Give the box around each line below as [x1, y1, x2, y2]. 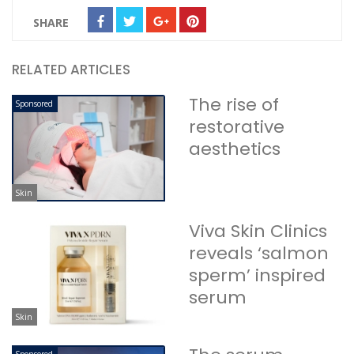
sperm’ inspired [189, 262, 326, 288]
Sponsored [15, 98, 53, 110]
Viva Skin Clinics [189, 218, 327, 243]
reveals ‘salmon [189, 240, 329, 265]
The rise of [189, 92, 279, 118]
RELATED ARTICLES [12, 60, 130, 80]
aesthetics [189, 137, 281, 162]
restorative [189, 115, 284, 140]
